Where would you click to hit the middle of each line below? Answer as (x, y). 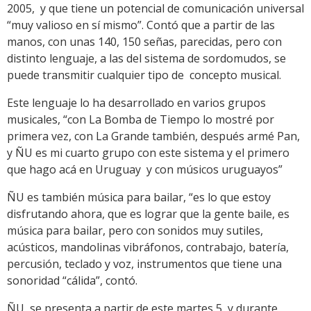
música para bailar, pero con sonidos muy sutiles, (135, 231)
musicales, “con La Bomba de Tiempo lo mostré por (141, 120)
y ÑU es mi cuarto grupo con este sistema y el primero (148, 153)
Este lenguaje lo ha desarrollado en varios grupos (136, 103)
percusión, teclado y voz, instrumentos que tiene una (144, 264)
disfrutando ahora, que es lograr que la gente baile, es (148, 214)
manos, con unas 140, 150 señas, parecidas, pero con (144, 42)
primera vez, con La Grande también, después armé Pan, (153, 136)
